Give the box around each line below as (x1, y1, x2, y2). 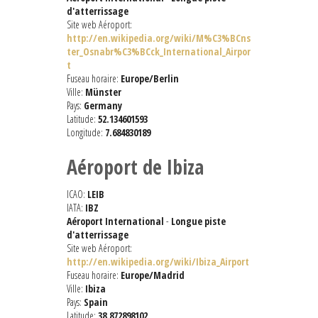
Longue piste (171, 214, 226, 229)
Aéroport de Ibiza (67, 153, 204, 181)
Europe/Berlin (121, 72, 179, 86)
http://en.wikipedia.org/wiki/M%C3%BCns (67, 31, 251, 45)
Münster (85, 85, 121, 99)
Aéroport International (67, 214, 164, 229)
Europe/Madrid (121, 268, 185, 283)
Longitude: (67, 126, 105, 140)
